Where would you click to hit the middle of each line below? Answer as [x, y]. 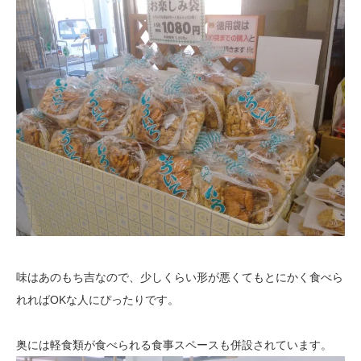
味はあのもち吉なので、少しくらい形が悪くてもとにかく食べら [180, 278]
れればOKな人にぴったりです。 [98, 300]
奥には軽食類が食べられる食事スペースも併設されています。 [174, 345]
